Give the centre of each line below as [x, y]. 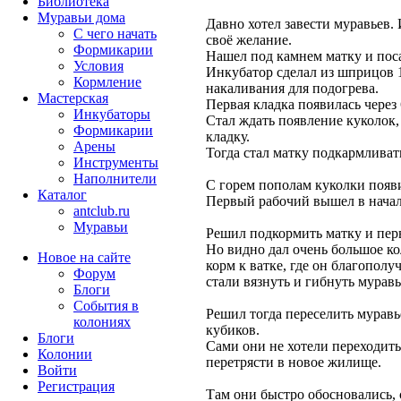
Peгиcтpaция [76, 386]
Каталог [62, 195]
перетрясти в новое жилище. [294, 363]
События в [106, 306]
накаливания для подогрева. [292, 89]
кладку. [228, 137]
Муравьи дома [81, 17]
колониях [102, 322]
